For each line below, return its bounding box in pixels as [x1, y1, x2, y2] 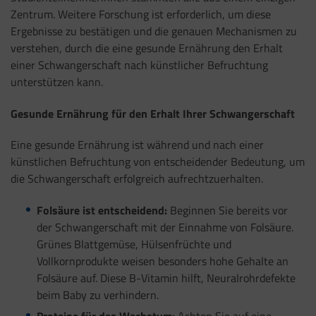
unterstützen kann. [11, 73, 103, 90]
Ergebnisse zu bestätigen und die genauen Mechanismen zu [11, 22, 297, 39]
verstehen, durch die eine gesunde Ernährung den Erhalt [11, 39, 283, 56]
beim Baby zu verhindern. [36, 286, 159, 304]
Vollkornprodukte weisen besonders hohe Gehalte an [36, 253, 288, 270]
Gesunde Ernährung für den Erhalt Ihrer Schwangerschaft [11, 104, 295, 122]
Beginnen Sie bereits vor [166, 202, 288, 219]
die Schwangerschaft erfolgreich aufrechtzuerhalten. [11, 170, 263, 188]
